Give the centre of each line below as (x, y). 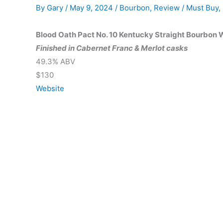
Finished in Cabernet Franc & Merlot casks (112, 48)
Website (50, 88)
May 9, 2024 (92, 8)
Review (167, 8)
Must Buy (202, 8)
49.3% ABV (56, 61)
